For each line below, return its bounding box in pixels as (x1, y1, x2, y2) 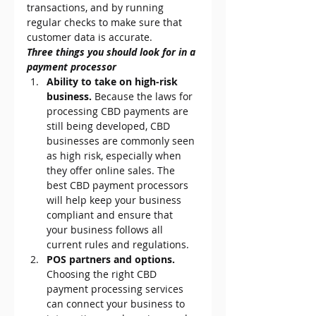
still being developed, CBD (47, 119, 173, 133)
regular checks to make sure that (27, 16, 185, 30)
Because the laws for (92, 90, 195, 104)
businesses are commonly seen (47, 134, 197, 148)
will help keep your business (47, 193, 184, 207)
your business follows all (47, 223, 166, 237)
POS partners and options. (47, 253, 175, 267)
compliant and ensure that (47, 208, 176, 222)
